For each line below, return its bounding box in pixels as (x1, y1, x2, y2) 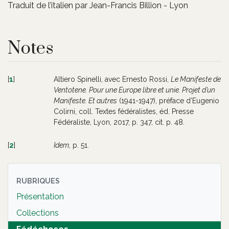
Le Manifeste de (171, 75, 221, 83)
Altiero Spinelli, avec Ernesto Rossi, (54, 75, 171, 83)
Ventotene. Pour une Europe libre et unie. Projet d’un (54, 85, 215, 94)
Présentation (16, 191, 64, 201)
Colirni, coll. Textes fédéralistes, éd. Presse (54, 107, 194, 116)
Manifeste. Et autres (54, 96, 117, 105)
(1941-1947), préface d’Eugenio (117, 96, 219, 105)
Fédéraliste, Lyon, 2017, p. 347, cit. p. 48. (54, 118, 185, 126)
